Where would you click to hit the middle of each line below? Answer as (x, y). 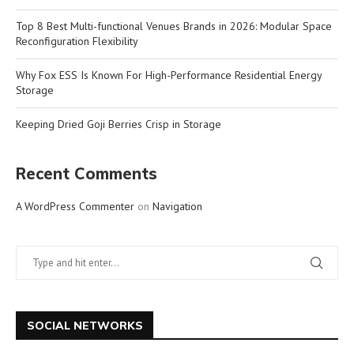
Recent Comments (87, 173)
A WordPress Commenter (75, 206)
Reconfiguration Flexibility (77, 41)
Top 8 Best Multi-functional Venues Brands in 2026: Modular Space (174, 26)
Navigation (177, 206)
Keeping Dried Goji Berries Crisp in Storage (119, 124)
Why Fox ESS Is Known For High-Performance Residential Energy (169, 75)
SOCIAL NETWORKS (85, 325)
